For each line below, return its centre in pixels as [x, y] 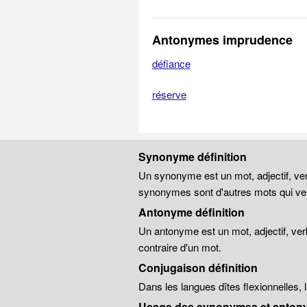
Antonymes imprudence [222, 40]
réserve [169, 94]
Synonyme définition [192, 157]
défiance [171, 63]
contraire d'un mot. [180, 247]
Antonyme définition [191, 212]
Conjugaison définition [198, 268]
